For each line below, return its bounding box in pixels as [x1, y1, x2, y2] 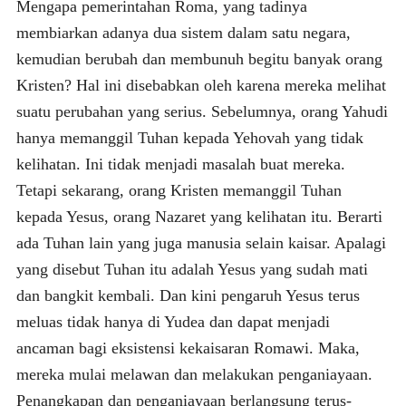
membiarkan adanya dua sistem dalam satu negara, [15, 23, 351, 42]
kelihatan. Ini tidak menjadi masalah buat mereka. [15, 154, 345, 173]
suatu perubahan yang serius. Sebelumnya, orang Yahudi [15, 101, 388, 121]
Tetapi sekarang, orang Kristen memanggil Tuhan [15, 180, 342, 199]
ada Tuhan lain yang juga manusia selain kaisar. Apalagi [15, 233, 386, 252]
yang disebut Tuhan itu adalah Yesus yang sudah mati [15, 259, 368, 278]
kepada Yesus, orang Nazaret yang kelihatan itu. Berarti [15, 207, 382, 226]
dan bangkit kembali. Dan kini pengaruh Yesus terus [15, 285, 360, 304]
